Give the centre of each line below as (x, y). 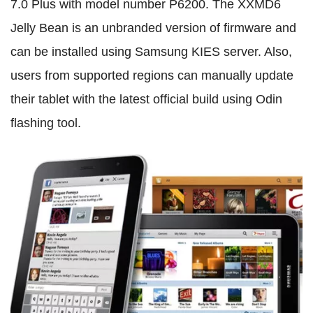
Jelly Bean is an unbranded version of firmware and (153, 28)
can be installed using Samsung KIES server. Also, (151, 52)
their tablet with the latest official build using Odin (146, 99)
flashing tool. (46, 123)
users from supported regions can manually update (152, 75)
